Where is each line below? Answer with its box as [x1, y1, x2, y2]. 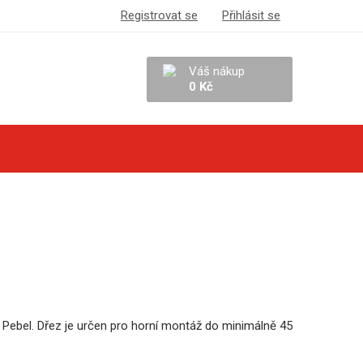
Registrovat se [121, 8, 198, 23]
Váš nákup [189, 64, 245, 79]
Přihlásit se [222, 8, 280, 23]
